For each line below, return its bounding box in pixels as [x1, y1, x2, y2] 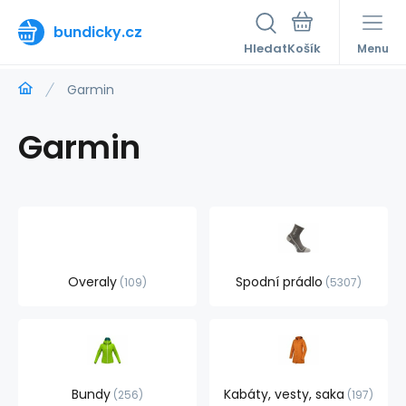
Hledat [244, 40, 287, 57]
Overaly [68, 273, 117, 291]
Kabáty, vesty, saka [224, 385, 344, 403]
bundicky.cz [53, 21, 142, 43]
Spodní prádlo [236, 273, 323, 291]
